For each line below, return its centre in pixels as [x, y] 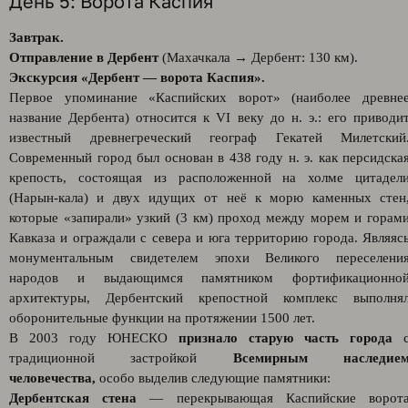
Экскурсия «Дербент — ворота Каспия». [137, 77]
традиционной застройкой [121, 358]
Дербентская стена [73, 398]
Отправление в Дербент [84, 57]
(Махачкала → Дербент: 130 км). [258, 57]
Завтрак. [36, 37]
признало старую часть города [286, 338]
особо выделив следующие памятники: [213, 378]
